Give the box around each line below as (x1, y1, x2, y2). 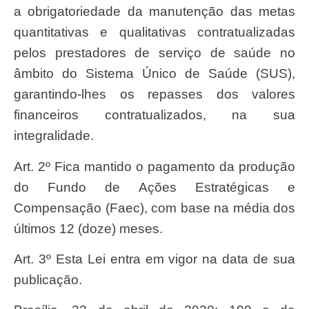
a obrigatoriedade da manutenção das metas (14, 4, 295, 19)
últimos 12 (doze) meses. (14, 221, 163, 236)
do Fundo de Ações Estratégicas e (14, 179, 295, 195)
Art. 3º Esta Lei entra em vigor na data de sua (14, 252, 23, 267)
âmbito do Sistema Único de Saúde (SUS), (14, 66, 295, 81)
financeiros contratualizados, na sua (14, 108, 295, 123)
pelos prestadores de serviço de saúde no (14, 46, 295, 61)
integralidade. (14, 128, 94, 143)
